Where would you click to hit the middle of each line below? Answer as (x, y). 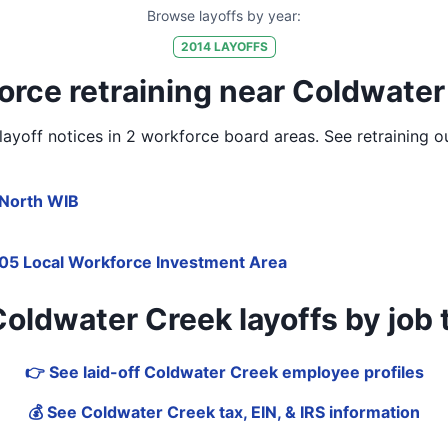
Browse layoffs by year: (224, 15)
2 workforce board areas (220, 136)
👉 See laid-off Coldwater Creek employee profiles (224, 372)
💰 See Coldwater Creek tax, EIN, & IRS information (224, 412)
